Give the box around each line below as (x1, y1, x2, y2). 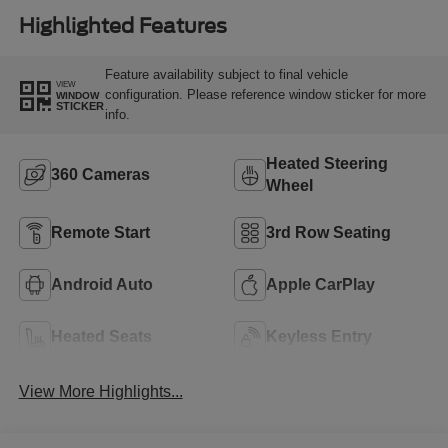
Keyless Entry (266, 327, 372, 345)
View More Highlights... (18, 382, 183, 400)
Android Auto (50, 275, 153, 293)
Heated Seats (50, 327, 152, 345)
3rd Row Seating (266, 223, 391, 241)
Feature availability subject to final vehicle (104, 67, 348, 83)
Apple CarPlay (266, 275, 375, 293)
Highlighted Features (18, 14, 227, 39)
